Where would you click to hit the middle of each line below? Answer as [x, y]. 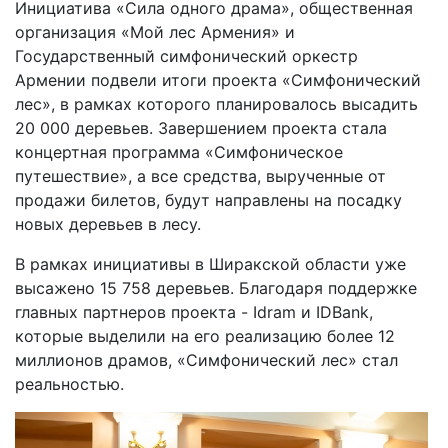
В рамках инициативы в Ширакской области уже [210, 264]
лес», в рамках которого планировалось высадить [216, 104]
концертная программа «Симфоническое [179, 152]
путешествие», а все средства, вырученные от [200, 176]
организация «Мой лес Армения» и [155, 32]
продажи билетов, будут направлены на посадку [208, 200]
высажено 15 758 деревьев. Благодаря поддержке [216, 288]
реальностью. [69, 384]
